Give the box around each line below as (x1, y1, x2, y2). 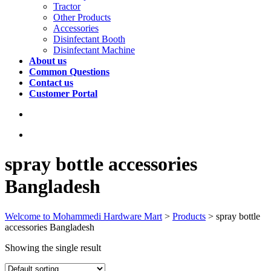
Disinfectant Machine (53, 45, 135, 55)
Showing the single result (5, 242, 101, 253)
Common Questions (29, 67, 109, 77)
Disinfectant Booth (53, 34, 125, 44)
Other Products (53, 12, 111, 22)
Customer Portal (29, 88, 97, 99)
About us (29, 56, 67, 66)
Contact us (29, 77, 73, 88)
